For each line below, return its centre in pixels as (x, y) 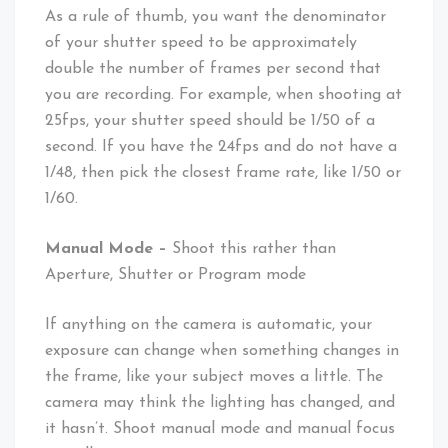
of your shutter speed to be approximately (201, 42)
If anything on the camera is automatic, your (208, 324)
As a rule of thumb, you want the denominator (215, 16)
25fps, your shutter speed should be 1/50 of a (210, 120)
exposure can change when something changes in (222, 350)
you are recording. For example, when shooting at (223, 94)
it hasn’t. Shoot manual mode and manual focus (220, 428)
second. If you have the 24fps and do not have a (221, 146)
